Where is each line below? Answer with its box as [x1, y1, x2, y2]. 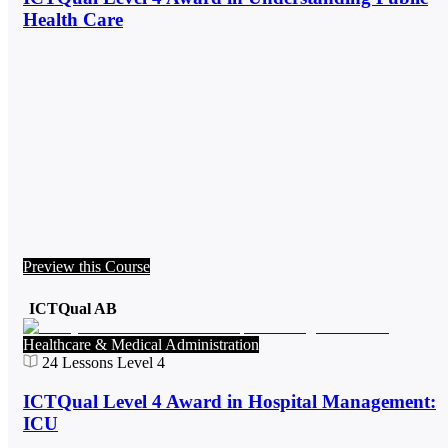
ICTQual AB [29, 300, 117, 318]
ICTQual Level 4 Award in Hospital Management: [23, 390, 436, 412]
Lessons [58, 354, 113, 372]
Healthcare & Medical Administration [23, 336, 259, 354]
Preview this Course [23, 258, 150, 276]
